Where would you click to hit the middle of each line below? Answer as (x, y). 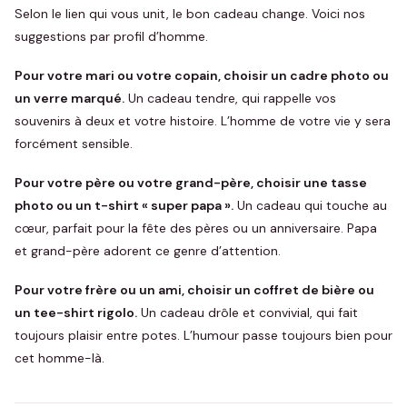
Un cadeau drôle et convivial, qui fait (248, 313)
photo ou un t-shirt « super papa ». (124, 205)
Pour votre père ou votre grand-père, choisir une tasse (191, 183)
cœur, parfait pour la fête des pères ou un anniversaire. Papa (196, 228)
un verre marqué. (69, 98)
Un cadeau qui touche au (310, 205)
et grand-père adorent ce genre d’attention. (148, 251)
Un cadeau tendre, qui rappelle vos (230, 98)
